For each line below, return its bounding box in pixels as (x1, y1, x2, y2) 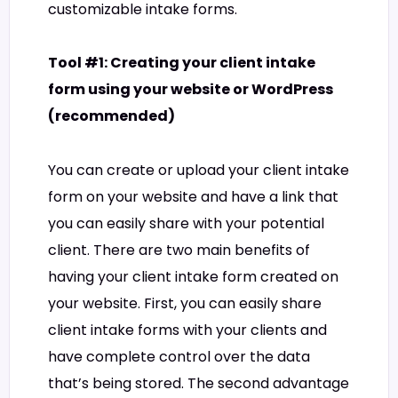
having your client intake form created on (48, 266, 338, 287)
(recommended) (48, 106, 175, 127)
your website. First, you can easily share (48, 292, 322, 314)
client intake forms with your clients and (48, 319, 327, 340)
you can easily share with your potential (48, 212, 324, 234)
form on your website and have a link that (48, 186, 338, 207)
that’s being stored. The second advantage (48, 372, 349, 394)
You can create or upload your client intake (48, 159, 349, 180)
